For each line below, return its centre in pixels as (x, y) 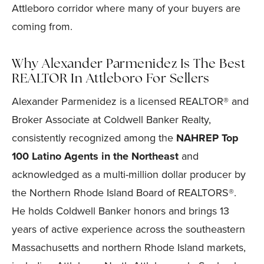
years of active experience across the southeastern (128, 229)
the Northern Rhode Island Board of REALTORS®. (124, 193)
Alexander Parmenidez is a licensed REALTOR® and (130, 101)
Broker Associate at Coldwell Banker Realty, (111, 120)
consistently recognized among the (94, 138)
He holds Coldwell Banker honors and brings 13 (121, 211)
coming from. (42, 27)
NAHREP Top (207, 138)
